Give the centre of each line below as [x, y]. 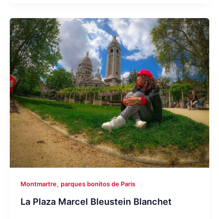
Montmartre [38, 184]
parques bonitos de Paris [98, 184]
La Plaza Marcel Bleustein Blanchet [96, 202]
